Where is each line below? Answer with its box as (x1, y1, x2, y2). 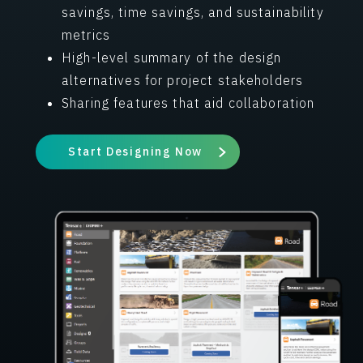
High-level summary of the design (62, 49, 282, 66)
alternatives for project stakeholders (62, 71, 304, 88)
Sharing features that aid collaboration (62, 94, 315, 111)
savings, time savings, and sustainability (62, 3, 324, 20)
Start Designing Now (68, 143, 203, 159)
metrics (62, 26, 110, 43)
